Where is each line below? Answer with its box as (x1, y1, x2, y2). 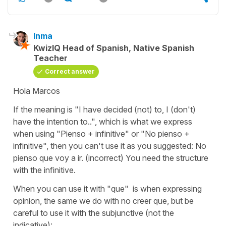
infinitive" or (93, 128, 141, 139)
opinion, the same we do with (13, 195, 121, 206)
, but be (167, 195, 194, 206)
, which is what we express (95, 116, 192, 127)
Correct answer (45, 67, 95, 75)
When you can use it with (13, 183, 107, 194)
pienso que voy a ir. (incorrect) (13, 152, 124, 163)
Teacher (33, 52, 68, 63)
